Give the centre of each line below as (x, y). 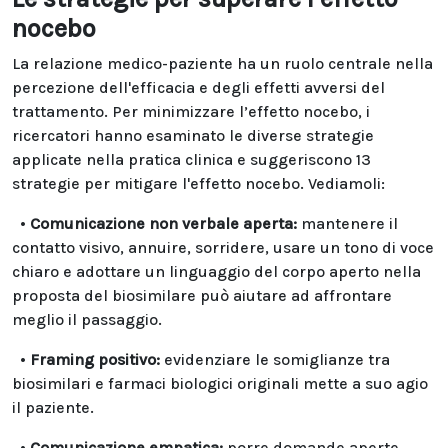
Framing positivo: (97, 359)
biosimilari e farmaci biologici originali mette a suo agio (220, 383)
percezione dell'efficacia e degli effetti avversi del (198, 87)
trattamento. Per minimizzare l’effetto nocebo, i (191, 111)
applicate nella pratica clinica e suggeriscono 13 (191, 159)
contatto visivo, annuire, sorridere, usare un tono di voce (223, 247)
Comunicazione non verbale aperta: (163, 223)
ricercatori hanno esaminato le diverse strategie (193, 135)
